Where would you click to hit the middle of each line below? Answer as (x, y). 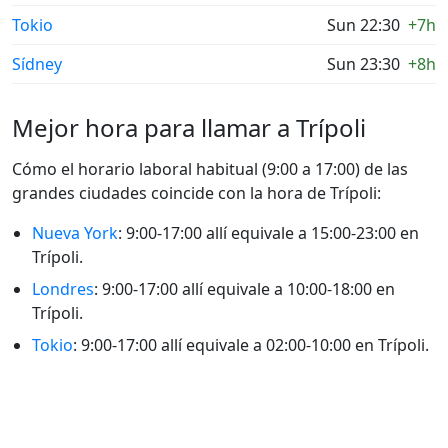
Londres (63, 289)
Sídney (37, 64)
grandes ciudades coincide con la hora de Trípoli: (196, 193)
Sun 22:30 (363, 25)
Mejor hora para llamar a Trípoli (189, 127)
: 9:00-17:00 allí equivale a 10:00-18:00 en (244, 289)
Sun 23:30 (363, 64)
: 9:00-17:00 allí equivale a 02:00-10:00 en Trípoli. (251, 345)
